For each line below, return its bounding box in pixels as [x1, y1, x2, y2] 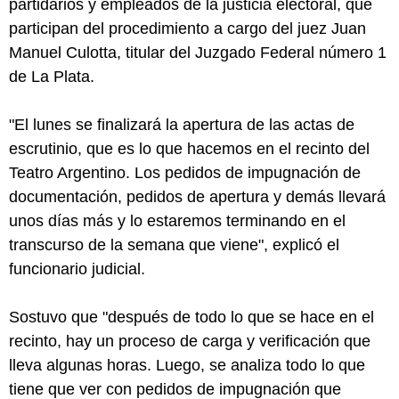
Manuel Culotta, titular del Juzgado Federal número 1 [9, 44, 387, 61]
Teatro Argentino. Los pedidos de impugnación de [9, 164, 361, 182]
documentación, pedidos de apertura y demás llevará [9, 188, 386, 206]
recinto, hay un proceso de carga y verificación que [9, 332, 370, 350]
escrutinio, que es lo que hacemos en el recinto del [9, 140, 370, 158]
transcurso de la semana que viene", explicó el [9, 236, 339, 254]
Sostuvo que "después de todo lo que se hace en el [9, 308, 374, 326]
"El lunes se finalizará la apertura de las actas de [9, 116, 354, 134]
